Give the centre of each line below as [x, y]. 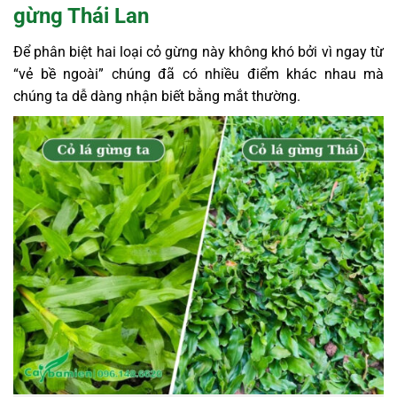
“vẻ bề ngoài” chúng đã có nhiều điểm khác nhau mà [198, 74]
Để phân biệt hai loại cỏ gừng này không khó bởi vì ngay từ [198, 51]
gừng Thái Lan [81, 16]
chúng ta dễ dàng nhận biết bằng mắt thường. [157, 96]
